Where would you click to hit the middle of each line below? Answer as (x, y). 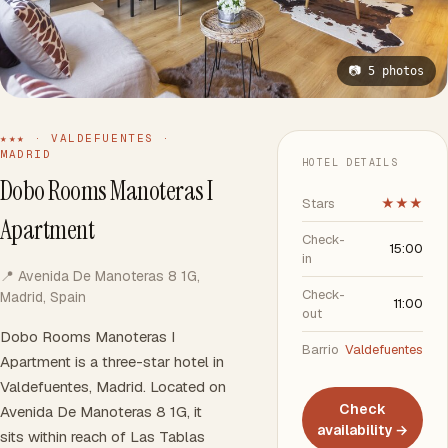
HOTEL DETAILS (350, 162)
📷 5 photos (386, 71)
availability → (362, 430)
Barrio (320, 349)
